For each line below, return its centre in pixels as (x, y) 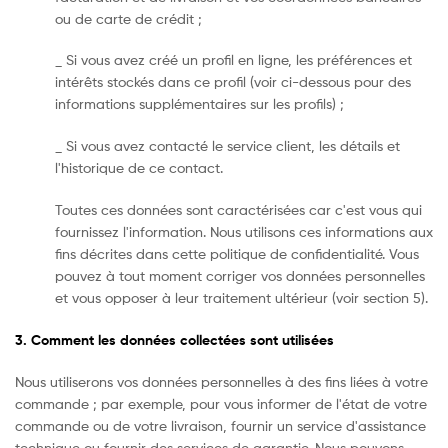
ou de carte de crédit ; (128, 18)
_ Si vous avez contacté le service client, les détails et (227, 146)
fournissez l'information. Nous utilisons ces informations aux (244, 231)
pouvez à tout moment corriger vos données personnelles (240, 275)
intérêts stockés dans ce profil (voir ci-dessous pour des (233, 82)
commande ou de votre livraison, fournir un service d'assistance (220, 425)
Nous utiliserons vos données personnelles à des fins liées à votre (221, 381)
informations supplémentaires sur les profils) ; (199, 104)
